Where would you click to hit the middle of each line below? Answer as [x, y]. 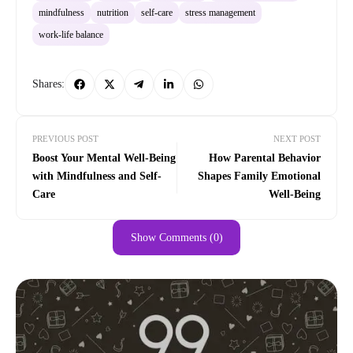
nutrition [113, 12]
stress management [220, 12]
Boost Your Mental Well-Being [104, 158]
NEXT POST [297, 138]
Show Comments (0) [176, 237]
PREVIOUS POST [65, 138]
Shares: [48, 84]
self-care [157, 12]
